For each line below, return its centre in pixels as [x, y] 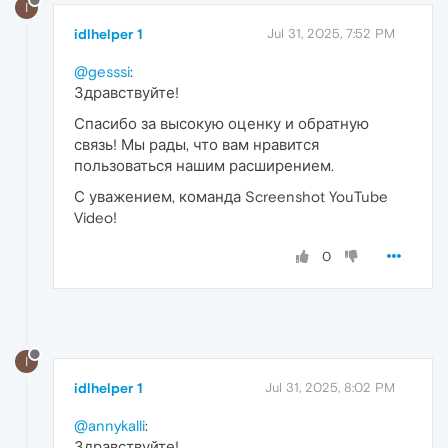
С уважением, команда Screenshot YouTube [231, 197]
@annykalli [109, 426]
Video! [95, 218]
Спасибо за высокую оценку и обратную [221, 124]
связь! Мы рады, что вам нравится [196, 145]
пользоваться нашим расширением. [204, 166]
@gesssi [102, 72]
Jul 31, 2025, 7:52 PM [331, 34]
